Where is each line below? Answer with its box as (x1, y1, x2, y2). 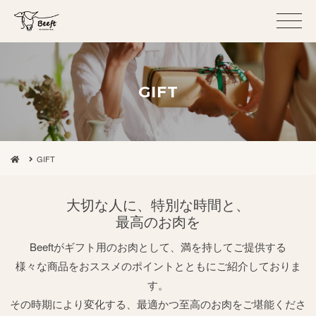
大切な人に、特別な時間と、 (66, 194, 250, 214)
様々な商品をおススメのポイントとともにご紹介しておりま (15, 258, 301, 273)
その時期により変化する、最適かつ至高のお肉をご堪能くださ (10, 296, 306, 311)
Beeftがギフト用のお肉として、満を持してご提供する (30, 239, 286, 254)
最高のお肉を (116, 211, 200, 231)
